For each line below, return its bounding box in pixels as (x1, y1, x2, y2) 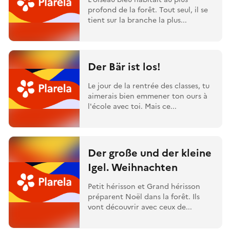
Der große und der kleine (88, 145, 212, 159)
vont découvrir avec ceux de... (88, 201, 193, 212)
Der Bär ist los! (88, 59, 161, 73)
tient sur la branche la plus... (88, 14, 187, 25)
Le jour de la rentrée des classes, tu (88, 80, 210, 90)
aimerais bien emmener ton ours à (88, 90, 208, 101)
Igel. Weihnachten (88, 159, 178, 174)
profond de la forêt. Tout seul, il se (88, 4, 208, 14)
